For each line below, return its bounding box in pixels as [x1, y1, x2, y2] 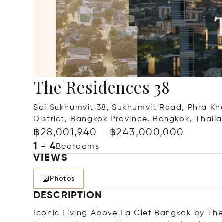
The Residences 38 [33, 76, 170, 98]
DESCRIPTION [33, 191, 102, 201]
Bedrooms [55, 143, 100, 151]
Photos [50, 175, 75, 182]
